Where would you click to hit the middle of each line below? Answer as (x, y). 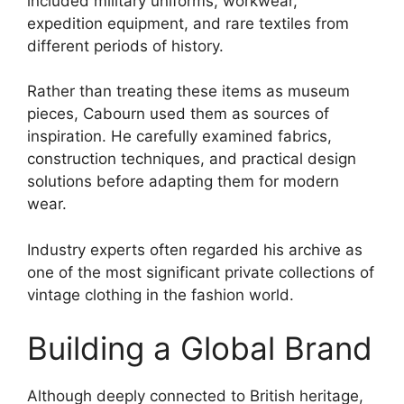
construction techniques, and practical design (192, 159)
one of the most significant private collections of (201, 272)
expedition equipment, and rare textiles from (188, 23)
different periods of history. (125, 46)
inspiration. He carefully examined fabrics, (179, 137)
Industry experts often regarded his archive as (195, 249)
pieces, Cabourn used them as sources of (178, 114)
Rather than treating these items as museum (188, 92)
